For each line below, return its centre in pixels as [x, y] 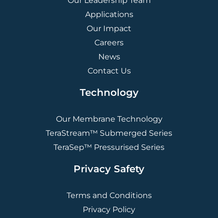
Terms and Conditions [109, 196]
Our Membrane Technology [109, 119]
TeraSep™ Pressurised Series [109, 147]
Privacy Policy [109, 210]
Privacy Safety [109, 169]
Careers [109, 43]
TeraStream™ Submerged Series [109, 133]
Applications [109, 15]
